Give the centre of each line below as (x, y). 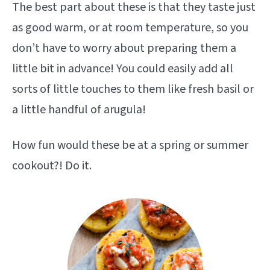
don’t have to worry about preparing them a (124, 48)
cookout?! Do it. (52, 165)
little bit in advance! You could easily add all (123, 68)
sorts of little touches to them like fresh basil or (133, 89)
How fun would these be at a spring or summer (130, 145)
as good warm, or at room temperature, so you (130, 27)
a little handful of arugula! (79, 109)
